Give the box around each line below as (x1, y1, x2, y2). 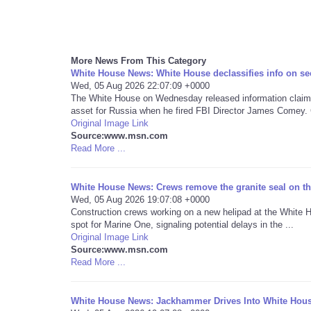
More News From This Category (71, 56, 206, 66)
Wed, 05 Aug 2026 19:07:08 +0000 (71, 194, 210, 205)
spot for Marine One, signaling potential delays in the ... (71, 219, 294, 230)
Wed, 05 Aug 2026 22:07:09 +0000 (71, 81, 210, 91)
